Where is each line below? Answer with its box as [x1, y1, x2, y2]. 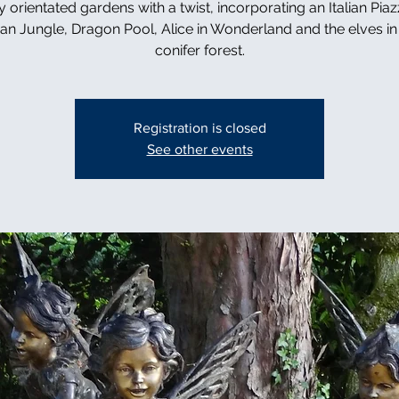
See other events [146, 141, 253, 157]
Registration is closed [133, 119, 266, 135]
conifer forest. [154, 41, 245, 59]
